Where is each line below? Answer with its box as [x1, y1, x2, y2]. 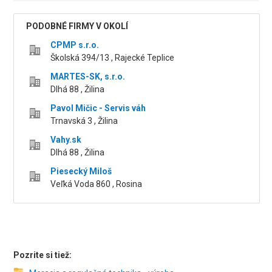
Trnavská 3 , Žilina [50, 116, 118, 126]
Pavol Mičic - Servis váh [50, 103, 146, 114]
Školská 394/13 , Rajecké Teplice [50, 53, 175, 63]
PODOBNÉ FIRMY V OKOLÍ [26, 21, 129, 32]
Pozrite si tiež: [13, 250, 72, 260]
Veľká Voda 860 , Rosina [50, 179, 143, 189]
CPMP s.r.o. [50, 40, 100, 50]
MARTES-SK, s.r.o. [50, 72, 126, 82]
